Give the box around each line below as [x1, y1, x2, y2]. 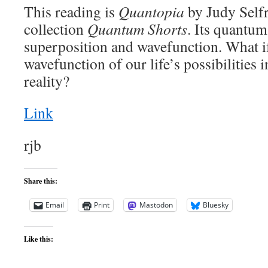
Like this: [24, 234, 53, 245]
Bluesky [203, 200, 229, 211]
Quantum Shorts [87, 19, 187, 39]
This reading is [24, 1, 118, 22]
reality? [24, 71, 69, 92]
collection [24, 19, 87, 39]
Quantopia [118, 1, 184, 22]
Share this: [24, 176, 57, 187]
